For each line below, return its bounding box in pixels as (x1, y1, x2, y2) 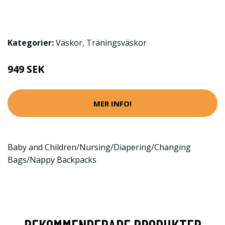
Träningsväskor (86, 37, 147, 49)
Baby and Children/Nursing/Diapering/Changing (8, 142, 191, 153)
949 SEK (8, 62, 44, 76)
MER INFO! (93, 98, 132, 108)
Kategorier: (8, 37, 54, 49)
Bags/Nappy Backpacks (8, 154, 96, 166)
